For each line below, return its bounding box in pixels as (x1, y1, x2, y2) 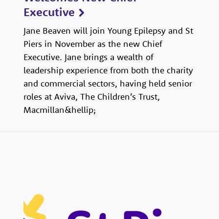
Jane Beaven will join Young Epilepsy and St (23, 25, 193, 37)
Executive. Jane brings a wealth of (23, 51, 153, 63)
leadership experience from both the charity (23, 65, 193, 76)
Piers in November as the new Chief (23, 38, 162, 50)
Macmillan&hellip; (23, 104, 96, 116)
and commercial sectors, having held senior (23, 78, 192, 89)
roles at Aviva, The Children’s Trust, (23, 91, 160, 103)
